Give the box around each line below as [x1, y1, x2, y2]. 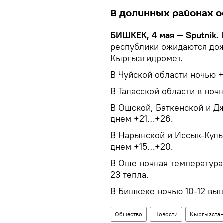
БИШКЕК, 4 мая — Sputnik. [111, 29, 219, 41]
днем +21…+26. [111, 113, 173, 124]
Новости [154, 210, 178, 218]
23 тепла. [111, 169, 149, 180]
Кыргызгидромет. [111, 52, 183, 64]
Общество [115, 210, 142, 218]
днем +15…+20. [111, 141, 173, 152]
